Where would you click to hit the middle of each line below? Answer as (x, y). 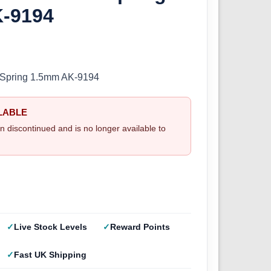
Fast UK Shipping (50, 255)
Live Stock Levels (50, 227)
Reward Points (140, 227)
